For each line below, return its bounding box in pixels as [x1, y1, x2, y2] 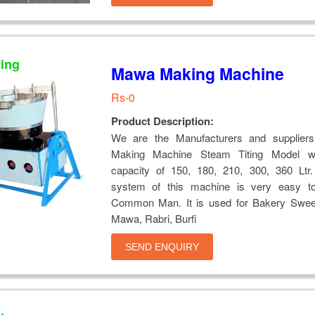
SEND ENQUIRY [124, 240, 199, 252]
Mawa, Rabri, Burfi [110, 210, 197, 226]
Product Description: [110, 112, 214, 129]
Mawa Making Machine [110, 61, 284, 85]
